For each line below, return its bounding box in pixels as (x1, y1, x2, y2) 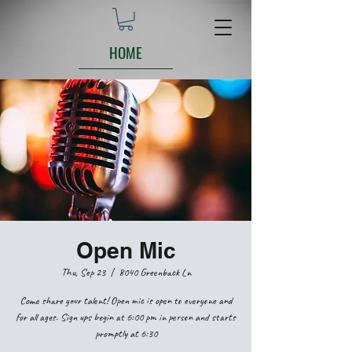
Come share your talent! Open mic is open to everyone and (19, 293, 233, 307)
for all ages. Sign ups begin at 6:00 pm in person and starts (16, 310, 236, 324)
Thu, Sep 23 (60, 265, 105, 279)
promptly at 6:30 (94, 326, 157, 340)
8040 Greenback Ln (118, 265, 191, 279)
